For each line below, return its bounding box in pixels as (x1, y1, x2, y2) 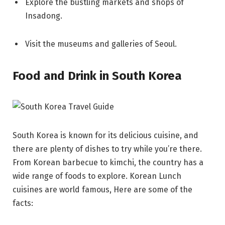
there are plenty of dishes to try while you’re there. (13, 144, 202, 154)
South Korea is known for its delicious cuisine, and (13, 130, 198, 140)
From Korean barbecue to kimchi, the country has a (13, 157, 203, 167)
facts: (13, 198, 33, 208)
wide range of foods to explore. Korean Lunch (13, 171, 181, 181)
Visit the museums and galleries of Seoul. (25, 39, 177, 49)
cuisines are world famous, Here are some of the (13, 184, 192, 194)
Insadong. (25, 11, 62, 21)
